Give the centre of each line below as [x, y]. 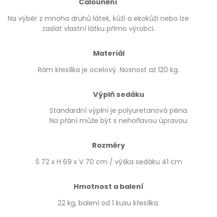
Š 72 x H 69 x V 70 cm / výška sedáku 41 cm [108, 162]
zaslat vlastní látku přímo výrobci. [98, 28]
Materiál [108, 53]
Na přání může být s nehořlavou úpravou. [119, 121]
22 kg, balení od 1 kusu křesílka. [108, 203]
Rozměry [108, 146]
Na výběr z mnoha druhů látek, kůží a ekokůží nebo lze [98, 18]
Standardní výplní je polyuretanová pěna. [119, 111]
